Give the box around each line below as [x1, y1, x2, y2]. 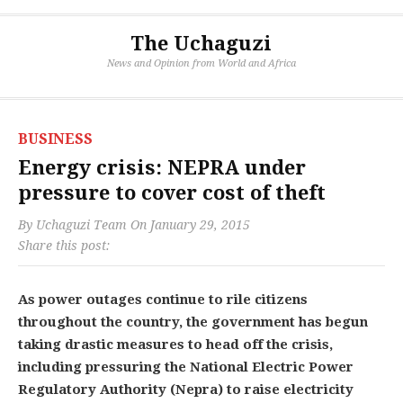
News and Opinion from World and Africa [106, 58, 296, 69]
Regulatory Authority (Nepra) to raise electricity [18, 381, 354, 398]
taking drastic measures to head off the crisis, [18, 336, 333, 353]
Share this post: [18, 238, 110, 253]
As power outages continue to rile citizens [18, 291, 308, 308]
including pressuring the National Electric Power [18, 359, 354, 375]
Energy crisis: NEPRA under [18, 157, 306, 179]
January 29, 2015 [150, 218, 250, 232]
